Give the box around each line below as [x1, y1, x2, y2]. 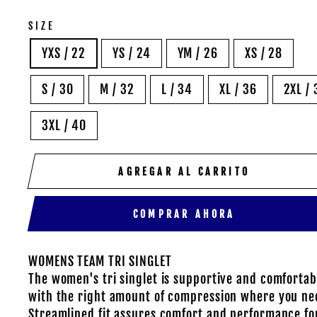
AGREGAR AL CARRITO [118, 165, 250, 178]
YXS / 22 [42, 45, 86, 61]
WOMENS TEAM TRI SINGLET [28, 253, 172, 269]
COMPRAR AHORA [132, 207, 236, 220]
